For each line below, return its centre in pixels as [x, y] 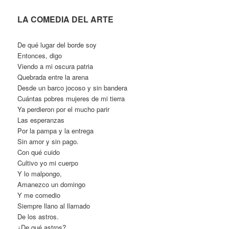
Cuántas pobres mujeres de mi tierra [71, 98]
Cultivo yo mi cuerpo [48, 163]
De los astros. [38, 216]
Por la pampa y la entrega [56, 130]
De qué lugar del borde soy [57, 44]
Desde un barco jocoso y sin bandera [73, 87]
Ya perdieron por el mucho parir [64, 109]
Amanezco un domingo [52, 184]
